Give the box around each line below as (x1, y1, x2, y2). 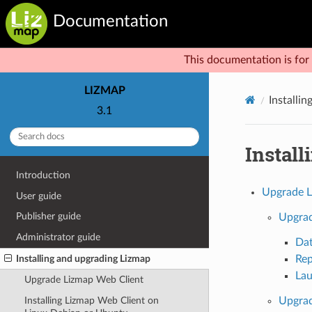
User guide (16, 190, 62, 201)
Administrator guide (16, 231, 101, 242)
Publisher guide (16, 211, 81, 222)
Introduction (16, 170, 71, 181)
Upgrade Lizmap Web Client (24, 274, 143, 286)
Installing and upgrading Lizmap (16, 253, 151, 264)
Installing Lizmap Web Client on (24, 295, 159, 306)
